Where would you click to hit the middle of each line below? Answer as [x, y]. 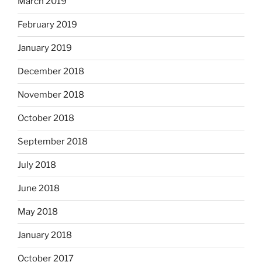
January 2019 [45, 48]
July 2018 [37, 165]
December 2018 [51, 72]
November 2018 [51, 95]
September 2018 [53, 142]
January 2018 [45, 235]
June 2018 [39, 189]
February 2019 [47, 25]
